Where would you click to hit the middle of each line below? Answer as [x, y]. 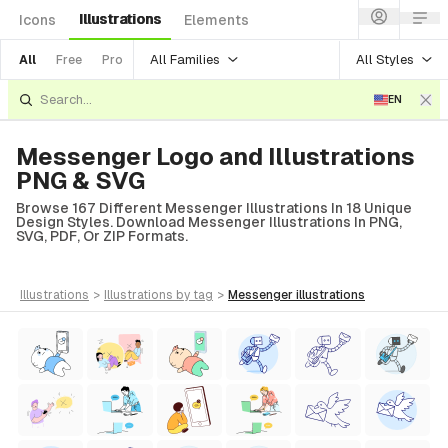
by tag [194, 295]
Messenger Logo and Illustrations [215, 156]
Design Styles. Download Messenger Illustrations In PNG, [209, 222]
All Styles [385, 59]
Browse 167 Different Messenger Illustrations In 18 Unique [214, 208]
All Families [185, 59]
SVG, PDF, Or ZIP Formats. [102, 236]
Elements [216, 20]
